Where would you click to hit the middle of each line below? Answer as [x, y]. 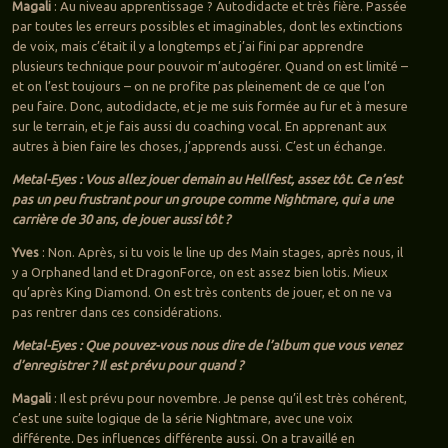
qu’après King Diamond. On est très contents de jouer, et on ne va [201, 291]
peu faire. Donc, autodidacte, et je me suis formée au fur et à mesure [209, 105]
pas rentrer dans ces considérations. [116, 311]
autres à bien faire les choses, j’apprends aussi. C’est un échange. [198, 145]
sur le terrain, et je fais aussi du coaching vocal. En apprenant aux [199, 125]
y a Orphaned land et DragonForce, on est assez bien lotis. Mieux [199, 271]
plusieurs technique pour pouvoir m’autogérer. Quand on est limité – [209, 65]
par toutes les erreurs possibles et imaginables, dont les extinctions [207, 25]
